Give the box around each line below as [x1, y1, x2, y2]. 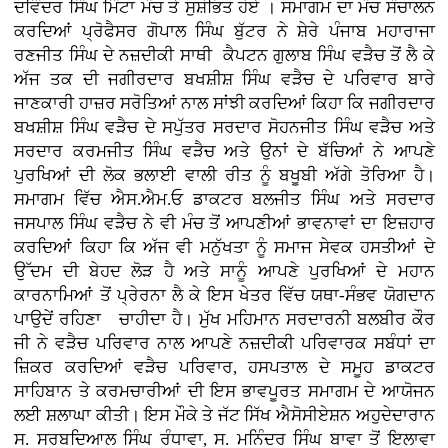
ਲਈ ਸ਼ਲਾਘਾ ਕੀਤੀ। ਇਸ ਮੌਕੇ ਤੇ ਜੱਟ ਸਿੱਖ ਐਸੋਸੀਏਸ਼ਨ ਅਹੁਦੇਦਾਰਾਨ [14, 405, 435, 425]
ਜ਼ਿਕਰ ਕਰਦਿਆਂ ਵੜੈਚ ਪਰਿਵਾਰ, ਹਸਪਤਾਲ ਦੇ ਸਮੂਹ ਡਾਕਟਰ [14, 357, 435, 377]
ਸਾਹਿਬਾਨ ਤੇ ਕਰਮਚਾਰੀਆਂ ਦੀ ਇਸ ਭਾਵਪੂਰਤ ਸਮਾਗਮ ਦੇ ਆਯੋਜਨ [14, 381, 435, 401]
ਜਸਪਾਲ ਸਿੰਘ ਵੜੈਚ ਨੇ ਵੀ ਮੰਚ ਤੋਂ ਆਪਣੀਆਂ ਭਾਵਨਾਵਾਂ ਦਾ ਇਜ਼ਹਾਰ [14, 213, 435, 233]
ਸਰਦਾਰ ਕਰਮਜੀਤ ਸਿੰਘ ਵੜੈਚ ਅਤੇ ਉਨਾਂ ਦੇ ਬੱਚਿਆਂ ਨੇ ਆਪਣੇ [14, 141, 435, 161]
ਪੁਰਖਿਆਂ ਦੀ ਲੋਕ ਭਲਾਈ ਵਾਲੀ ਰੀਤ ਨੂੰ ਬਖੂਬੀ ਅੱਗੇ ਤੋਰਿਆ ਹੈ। [14, 165, 435, 185]
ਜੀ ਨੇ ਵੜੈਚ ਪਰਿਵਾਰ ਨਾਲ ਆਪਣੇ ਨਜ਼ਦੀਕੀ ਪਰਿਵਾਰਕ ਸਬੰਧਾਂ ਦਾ [14, 333, 435, 353]
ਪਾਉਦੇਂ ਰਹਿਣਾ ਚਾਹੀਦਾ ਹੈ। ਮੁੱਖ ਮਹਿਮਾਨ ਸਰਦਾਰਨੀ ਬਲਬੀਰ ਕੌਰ [14, 309, 435, 329]
